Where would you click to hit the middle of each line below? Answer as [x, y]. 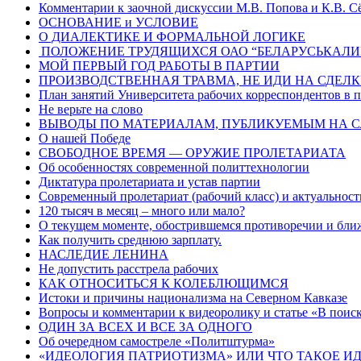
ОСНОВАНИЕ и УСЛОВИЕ [118, 22]
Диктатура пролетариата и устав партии [149, 181]
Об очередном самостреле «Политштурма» [157, 341]
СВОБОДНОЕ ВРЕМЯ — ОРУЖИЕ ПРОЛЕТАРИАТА [192, 152]
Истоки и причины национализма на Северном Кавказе [193, 297]
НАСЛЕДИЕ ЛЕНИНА [104, 254]
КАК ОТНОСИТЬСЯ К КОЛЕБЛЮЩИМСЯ [164, 283]
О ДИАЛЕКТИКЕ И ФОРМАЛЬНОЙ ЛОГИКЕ [172, 36]
